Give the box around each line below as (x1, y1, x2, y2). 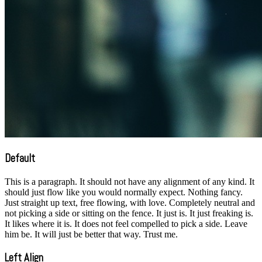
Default (5, 151, 35, 166)
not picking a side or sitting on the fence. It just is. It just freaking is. (5, 208, 253, 218)
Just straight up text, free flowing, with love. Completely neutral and (5, 197, 255, 208)
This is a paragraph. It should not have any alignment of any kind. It (5, 176, 254, 187)
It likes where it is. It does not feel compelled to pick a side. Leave (5, 218, 247, 229)
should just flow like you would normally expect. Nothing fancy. (5, 187, 243, 197)
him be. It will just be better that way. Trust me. (5, 229, 178, 239)
